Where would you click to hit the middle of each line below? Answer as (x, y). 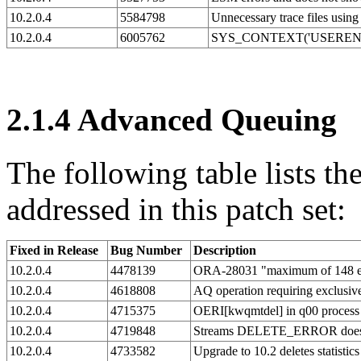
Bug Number (146, 251)
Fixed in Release (54, 251)
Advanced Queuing (204, 119)
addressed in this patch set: (176, 210)
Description (225, 251)
